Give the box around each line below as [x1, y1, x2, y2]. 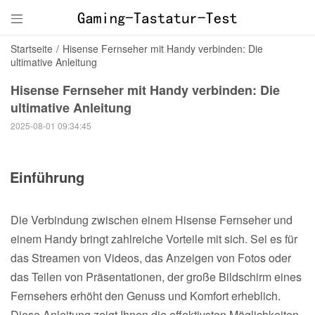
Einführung [10, 166, 84, 187]
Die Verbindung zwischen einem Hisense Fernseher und [11, 211, 292, 228]
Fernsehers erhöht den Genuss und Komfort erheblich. [11, 287, 281, 304]
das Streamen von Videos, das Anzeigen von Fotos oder [11, 249, 291, 266]
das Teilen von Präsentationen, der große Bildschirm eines [11, 268, 302, 285]
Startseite [11, 41, 53, 56]
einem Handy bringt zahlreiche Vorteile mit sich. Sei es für [11, 230, 297, 247]
